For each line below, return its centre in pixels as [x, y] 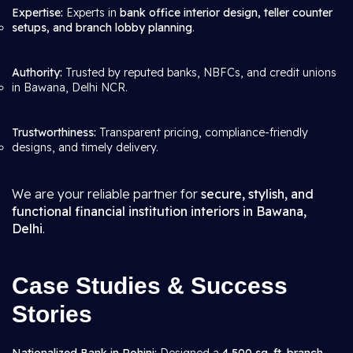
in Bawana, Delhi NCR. [70, 87]
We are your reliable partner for [106, 194]
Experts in [91, 13]
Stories [52, 314]
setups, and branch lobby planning [102, 28]
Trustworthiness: [54, 132]
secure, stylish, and [257, 194]
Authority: [37, 72]
